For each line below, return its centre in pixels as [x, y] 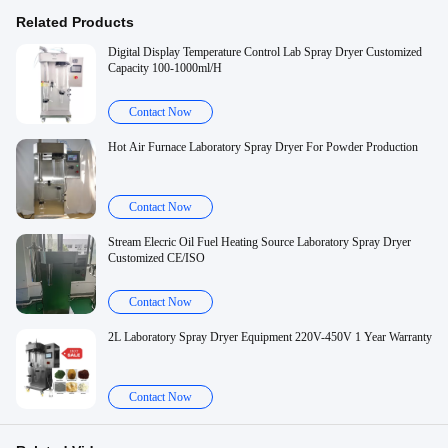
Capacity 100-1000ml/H [165, 68]
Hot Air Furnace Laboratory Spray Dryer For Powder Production [263, 147]
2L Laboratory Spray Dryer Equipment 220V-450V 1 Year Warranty [270, 337]
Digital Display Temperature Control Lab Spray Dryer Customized [265, 52]
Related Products [75, 22]
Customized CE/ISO [156, 258]
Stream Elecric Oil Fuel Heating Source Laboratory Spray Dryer [259, 242]
